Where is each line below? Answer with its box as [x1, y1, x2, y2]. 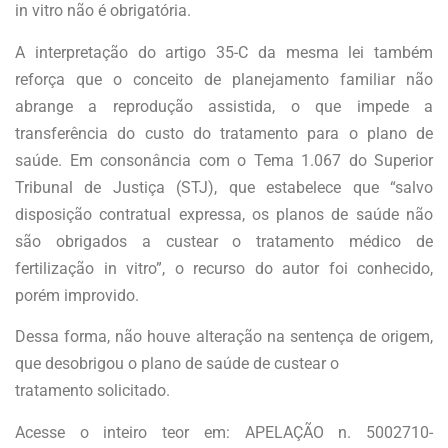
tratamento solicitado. [15, 381, 170, 401]
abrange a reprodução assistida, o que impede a [15, 96, 433, 116]
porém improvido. [15, 285, 139, 305]
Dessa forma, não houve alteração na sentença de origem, [15, 327, 433, 347]
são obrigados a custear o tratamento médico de [15, 231, 433, 251]
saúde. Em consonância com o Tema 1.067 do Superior [15, 150, 433, 170]
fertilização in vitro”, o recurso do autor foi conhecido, [15, 258, 433, 278]
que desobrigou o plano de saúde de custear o [15, 354, 339, 374]
